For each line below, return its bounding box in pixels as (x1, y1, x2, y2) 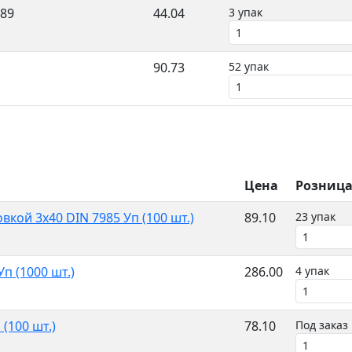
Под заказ (295, 317, 348, 332)
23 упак (295, 209, 335, 224)
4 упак (295, 263, 329, 278)
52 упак (229, 59, 269, 74)
